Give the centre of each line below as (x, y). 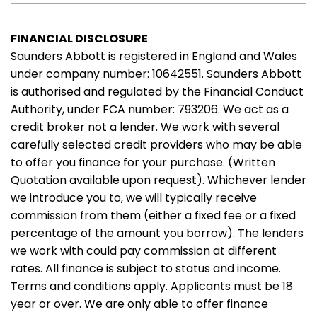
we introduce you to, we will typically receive (134, 198)
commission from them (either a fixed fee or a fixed (153, 215)
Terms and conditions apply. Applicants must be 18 (152, 286)
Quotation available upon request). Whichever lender (158, 180)
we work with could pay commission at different (144, 251)
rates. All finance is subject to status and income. (146, 269)
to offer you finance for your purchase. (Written (143, 162)
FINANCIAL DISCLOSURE (79, 39)
